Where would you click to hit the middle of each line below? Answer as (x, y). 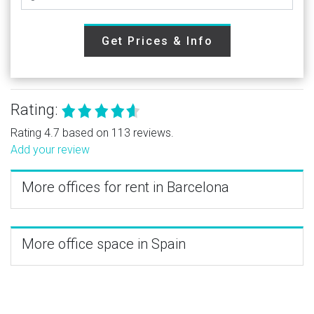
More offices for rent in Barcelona (125, 187)
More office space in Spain (104, 244)
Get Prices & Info (157, 41)
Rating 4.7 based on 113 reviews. (92, 132)
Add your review (50, 149)
